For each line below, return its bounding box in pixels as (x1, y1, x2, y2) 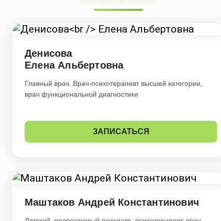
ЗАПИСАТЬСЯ (92, 127, 149, 136)
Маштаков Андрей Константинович (25, 197, 199, 208)
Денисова (25, 48, 73, 59)
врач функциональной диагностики (25, 90, 138, 99)
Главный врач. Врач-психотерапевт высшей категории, (25, 79, 202, 88)
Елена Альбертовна (25, 60, 124, 71)
